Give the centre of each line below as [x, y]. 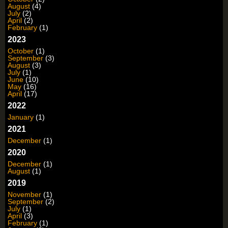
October [21, 51]
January [21, 117]
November [24, 195]
